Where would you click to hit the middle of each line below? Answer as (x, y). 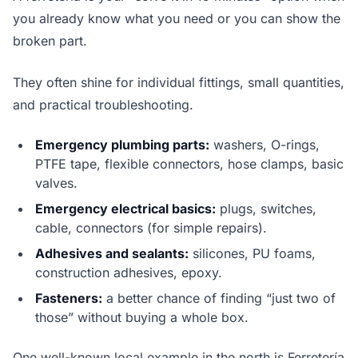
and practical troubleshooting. (103, 105)
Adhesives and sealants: (112, 254)
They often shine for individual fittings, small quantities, (179, 83)
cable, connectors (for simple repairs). (151, 228)
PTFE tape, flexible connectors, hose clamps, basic (189, 164)
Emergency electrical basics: (125, 209)
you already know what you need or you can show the (177, 19)
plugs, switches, (266, 209)
